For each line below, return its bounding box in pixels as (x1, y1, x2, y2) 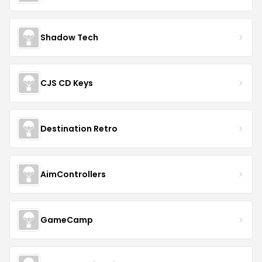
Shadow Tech (40, 31, 98, 43)
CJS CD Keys (40, 77, 93, 89)
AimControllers (40, 168, 106, 180)
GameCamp (40, 213, 93, 226)
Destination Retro (40, 122, 118, 135)
